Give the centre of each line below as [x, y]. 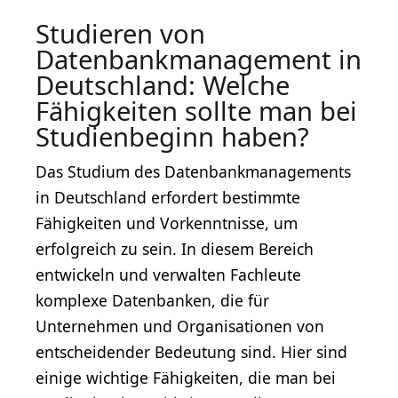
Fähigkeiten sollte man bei [196, 111]
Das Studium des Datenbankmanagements [193, 171]
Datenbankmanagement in [199, 59]
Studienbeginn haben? [172, 136]
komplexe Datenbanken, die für [152, 300]
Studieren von [120, 33]
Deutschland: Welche [163, 85]
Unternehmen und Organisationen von [180, 326]
